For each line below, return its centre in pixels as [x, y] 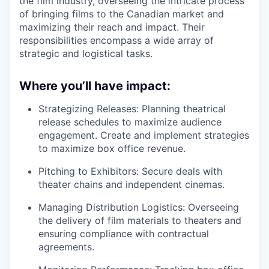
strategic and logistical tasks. [86, 53]
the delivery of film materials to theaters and [140, 220]
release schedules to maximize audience [130, 122]
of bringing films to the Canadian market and [122, 14]
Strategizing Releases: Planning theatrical [132, 108]
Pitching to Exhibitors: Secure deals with [130, 171]
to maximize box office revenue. [112, 148]
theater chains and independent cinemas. [131, 184]
